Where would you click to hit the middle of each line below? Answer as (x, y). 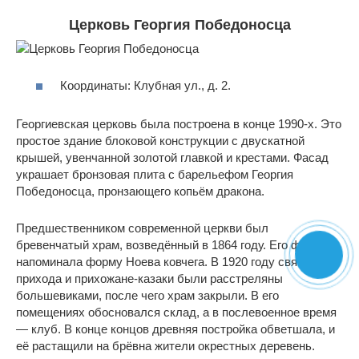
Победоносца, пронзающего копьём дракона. (140, 192)
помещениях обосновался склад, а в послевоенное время (176, 313)
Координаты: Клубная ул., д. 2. (145, 86)
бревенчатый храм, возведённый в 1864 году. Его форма (172, 245)
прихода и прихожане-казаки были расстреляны (149, 279)
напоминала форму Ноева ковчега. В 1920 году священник (177, 262)
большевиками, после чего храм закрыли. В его (147, 296)
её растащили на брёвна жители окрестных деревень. (165, 346)
